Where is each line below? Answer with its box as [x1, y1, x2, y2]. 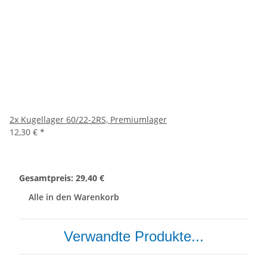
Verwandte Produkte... [63, 228, 204, 245]
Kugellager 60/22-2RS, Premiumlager [21, 114, 167, 126]
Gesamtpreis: [19, 172, 76, 184]
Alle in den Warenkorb [29, 191, 119, 203]
